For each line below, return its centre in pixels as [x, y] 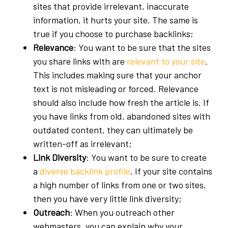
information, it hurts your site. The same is [116, 20]
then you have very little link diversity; [107, 198]
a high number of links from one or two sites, [120, 185]
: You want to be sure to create [146, 157]
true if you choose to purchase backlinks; [113, 34]
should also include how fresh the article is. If [121, 102]
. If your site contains [171, 171]
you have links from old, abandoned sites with [122, 116]
